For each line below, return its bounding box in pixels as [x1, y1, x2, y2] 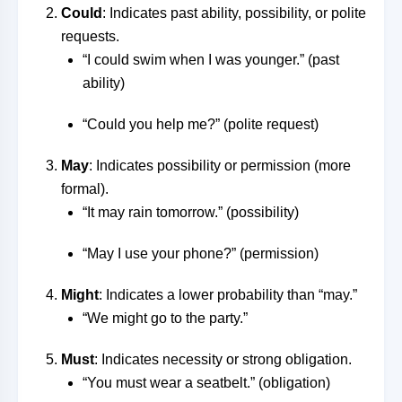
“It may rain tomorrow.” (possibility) [83, 205, 299, 220]
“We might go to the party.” [83, 310, 248, 326]
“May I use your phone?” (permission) [83, 246, 319, 261]
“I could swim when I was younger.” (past [83, 52, 339, 67]
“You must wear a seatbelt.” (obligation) [83, 375, 330, 390]
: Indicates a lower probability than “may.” [99, 287, 357, 302]
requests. [61, 29, 119, 44]
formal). [61, 181, 109, 197]
